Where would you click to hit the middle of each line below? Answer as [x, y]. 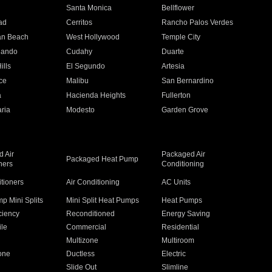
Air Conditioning [93, 182]
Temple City [181, 37]
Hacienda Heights [96, 95]
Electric [174, 254]
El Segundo [85, 66]
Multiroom [178, 240]
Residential [181, 227]
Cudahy [79, 52]
